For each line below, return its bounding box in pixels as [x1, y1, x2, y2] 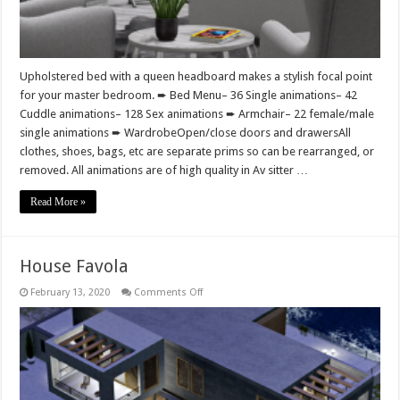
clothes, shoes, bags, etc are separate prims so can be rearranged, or [20, 144, 375, 158]
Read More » [30, 195, 87, 208]
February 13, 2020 [30, 286, 111, 298]
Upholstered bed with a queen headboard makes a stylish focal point [20, 69, 373, 83]
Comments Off [134, 286, 204, 298]
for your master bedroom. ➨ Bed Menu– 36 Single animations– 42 [20, 87, 358, 102]
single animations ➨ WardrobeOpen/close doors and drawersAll [20, 125, 352, 139]
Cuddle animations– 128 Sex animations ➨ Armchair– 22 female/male [20, 106, 375, 121]
